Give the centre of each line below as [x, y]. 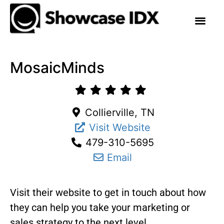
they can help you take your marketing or [100, 207]
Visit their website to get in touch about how [108, 192]
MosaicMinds [57, 67]
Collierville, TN [119, 112]
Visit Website [119, 127]
